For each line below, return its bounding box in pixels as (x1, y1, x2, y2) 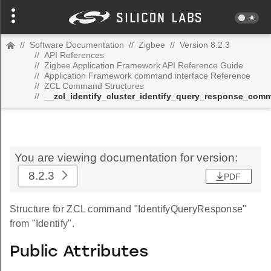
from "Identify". (10, 218, 74, 229)
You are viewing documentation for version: (15, 151, 238, 164)
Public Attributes (10, 244, 148, 261)
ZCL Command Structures (44, 81, 144, 91)
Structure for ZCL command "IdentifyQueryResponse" (10, 204, 247, 214)
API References (44, 50, 104, 60)
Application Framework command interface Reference (44, 71, 250, 80)
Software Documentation (30, 40, 124, 50)
